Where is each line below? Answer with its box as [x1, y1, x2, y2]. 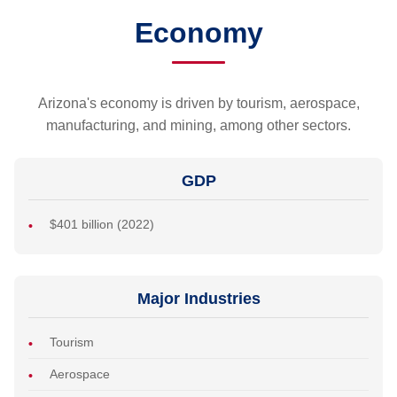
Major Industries [136, 290, 261, 308]
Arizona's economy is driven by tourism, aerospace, [37, 96, 360, 112]
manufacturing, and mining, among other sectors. [46, 118, 351, 134]
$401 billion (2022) [50, 217, 154, 232]
